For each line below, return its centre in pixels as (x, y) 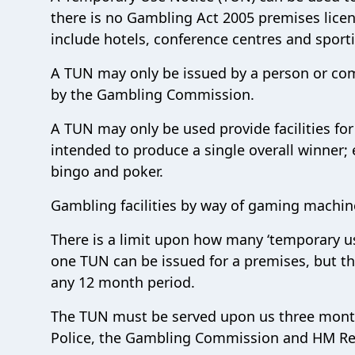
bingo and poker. (107, 171)
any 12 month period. (123, 282)
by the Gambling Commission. (153, 94)
